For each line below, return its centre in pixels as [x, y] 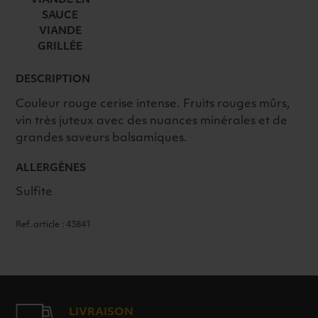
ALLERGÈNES [51, 168]
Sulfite [34, 193]
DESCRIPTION [53, 80]
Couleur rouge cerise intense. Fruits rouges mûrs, [153, 104]
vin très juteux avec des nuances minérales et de [152, 121]
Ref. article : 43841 [54, 225]
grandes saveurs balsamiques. [102, 138]
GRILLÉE [60, 47]
